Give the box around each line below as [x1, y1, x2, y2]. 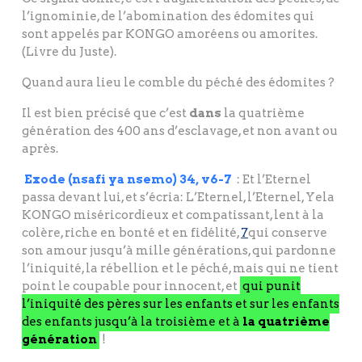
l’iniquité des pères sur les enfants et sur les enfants [22, 297, 339, 312]
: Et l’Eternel [234, 172, 311, 187]
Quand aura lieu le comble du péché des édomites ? [22, 75, 335, 90]
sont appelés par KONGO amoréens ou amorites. [22, 27, 318, 42]
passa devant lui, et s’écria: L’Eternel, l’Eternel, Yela [22, 190, 335, 205]
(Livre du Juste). [22, 44, 116, 60]
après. [22, 141, 58, 157]
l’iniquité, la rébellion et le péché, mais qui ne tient [22, 261, 339, 276]
